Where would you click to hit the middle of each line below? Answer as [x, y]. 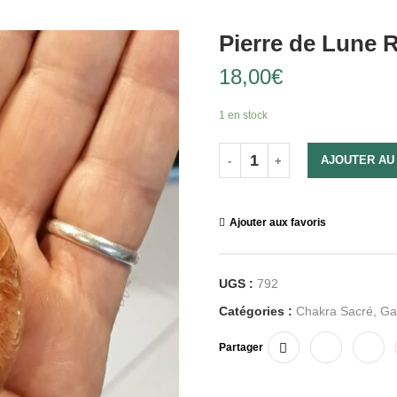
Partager [241, 347]
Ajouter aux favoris [277, 222]
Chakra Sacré [334, 311]
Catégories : [255, 311]
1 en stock [243, 115]
